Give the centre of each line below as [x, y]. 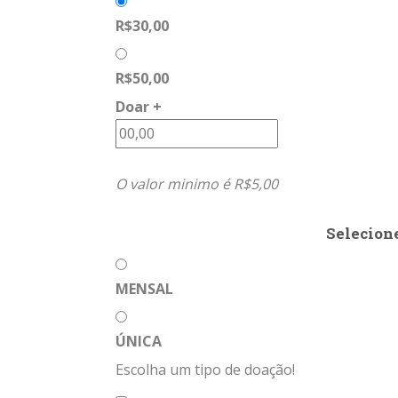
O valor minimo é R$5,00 [197, 184]
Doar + [139, 107]
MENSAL [144, 289]
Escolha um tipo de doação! [205, 370]
